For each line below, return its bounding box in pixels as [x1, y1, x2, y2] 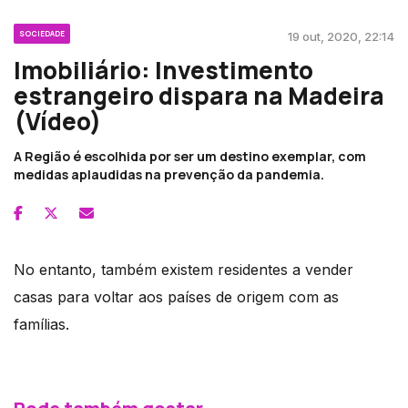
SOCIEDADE [19, 27, 65, 38]
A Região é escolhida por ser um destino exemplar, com [14, 147, 366, 165]
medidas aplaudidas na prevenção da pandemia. [14, 165, 324, 183]
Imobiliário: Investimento [14, 53, 313, 87]
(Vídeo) [14, 104, 101, 138]
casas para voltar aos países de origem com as [14, 287, 339, 306]
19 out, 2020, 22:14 [288, 28, 394, 44]
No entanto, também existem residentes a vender [14, 260, 353, 279]
